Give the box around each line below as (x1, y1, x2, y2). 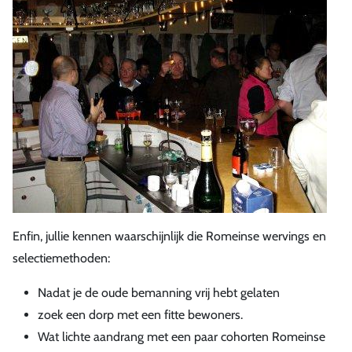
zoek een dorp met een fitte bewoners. (38, 306, 243, 322)
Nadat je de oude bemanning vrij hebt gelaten (38, 284, 280, 300)
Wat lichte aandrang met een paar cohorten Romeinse (38, 328, 325, 344)
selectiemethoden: (13, 250, 110, 266)
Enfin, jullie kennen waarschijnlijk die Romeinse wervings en (13, 228, 326, 244)
